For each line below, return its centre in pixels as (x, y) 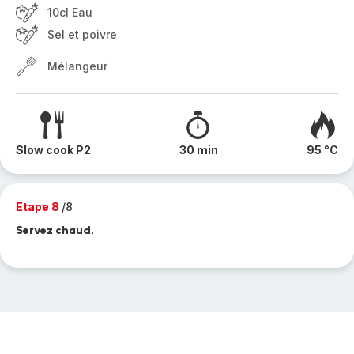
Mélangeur (77, 66)
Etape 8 (39, 207)
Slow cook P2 (53, 150)
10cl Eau (70, 12)
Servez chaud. (55, 230)
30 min (199, 150)
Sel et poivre (82, 34)
